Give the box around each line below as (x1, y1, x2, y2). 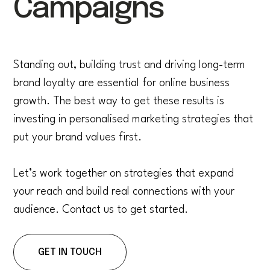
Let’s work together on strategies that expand (13, 168, 234, 180)
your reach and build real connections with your (13, 186, 235, 198)
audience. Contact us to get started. (13, 204, 189, 216)
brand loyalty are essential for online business (13, 78, 230, 89)
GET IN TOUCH (38, 247, 102, 258)
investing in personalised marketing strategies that (13, 114, 254, 125)
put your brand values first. (13, 132, 142, 143)
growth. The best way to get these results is (13, 96, 225, 107)
